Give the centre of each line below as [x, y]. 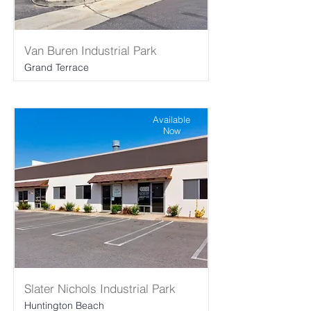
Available [171, 119]
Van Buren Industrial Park [91, 50]
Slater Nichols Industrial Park [100, 288]
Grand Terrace [57, 67]
